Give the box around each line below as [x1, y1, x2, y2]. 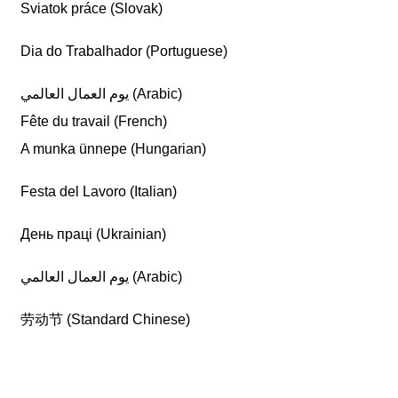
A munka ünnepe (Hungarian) [20, 141, 207, 156]
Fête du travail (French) [20, 114, 168, 129]
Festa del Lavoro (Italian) [20, 184, 178, 199]
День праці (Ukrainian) [20, 227, 167, 242]
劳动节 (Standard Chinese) [20, 312, 191, 327]
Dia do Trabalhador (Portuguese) [20, 44, 228, 59]
